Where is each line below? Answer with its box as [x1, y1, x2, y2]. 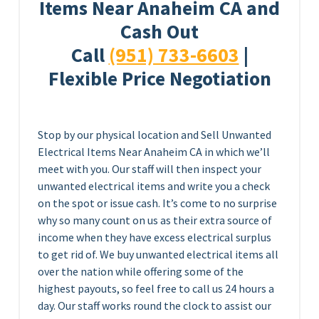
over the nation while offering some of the [38, 263, 244, 278]
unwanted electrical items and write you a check [38, 178, 270, 193]
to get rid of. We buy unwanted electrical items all [38, 246, 278, 261]
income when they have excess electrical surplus [38, 229, 271, 244]
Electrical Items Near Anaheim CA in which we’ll [38, 144, 270, 159]
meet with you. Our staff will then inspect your [38, 161, 261, 176]
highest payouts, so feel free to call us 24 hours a [38, 281, 274, 296]
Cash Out [120, 19, 199, 44]
